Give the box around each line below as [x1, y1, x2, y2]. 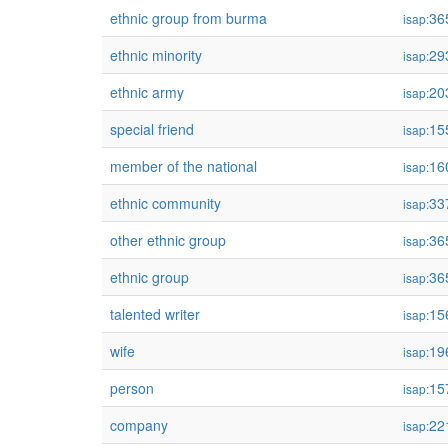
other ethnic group [110, 230, 226, 250]
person [110, 378, 154, 398]
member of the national [110, 156, 257, 176]
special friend [110, 119, 194, 139]
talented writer [110, 304, 200, 324]
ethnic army [110, 82, 184, 102]
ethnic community [110, 193, 221, 213]
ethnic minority [110, 45, 202, 65]
